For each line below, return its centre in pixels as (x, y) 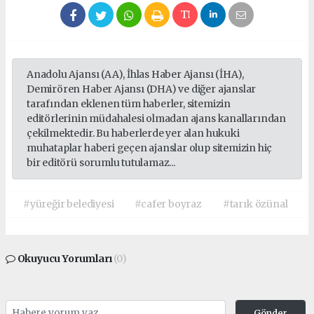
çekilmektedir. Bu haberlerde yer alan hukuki (133, 133)
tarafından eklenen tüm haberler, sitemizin (129, 103)
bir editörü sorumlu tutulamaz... (101, 162)
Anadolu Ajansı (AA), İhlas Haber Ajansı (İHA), (136, 74)
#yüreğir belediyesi (69, 204)
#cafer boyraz (168, 204)
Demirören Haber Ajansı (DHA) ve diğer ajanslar (142, 89)
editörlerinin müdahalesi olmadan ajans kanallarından (157, 118)
